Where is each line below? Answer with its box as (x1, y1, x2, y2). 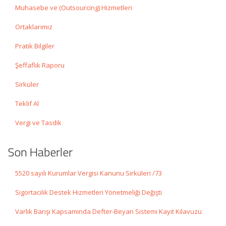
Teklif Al (15, 99, 39, 108)
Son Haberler (8, 143, 73, 161)
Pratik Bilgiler (15, 41, 54, 50)
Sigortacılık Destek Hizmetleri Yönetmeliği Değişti (15, 188, 162, 197)
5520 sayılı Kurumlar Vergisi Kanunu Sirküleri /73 (15, 168, 162, 178)
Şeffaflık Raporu (15, 61, 65, 70)
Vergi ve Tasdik (15, 118, 62, 127)
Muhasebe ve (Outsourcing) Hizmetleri (15, 3, 132, 12)
